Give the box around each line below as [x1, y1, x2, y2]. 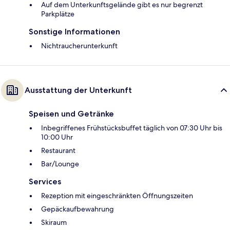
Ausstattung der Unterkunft [25, 85, 132, 95]
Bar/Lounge [41, 159, 79, 168]
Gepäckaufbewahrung [41, 204, 114, 214]
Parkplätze [41, 9, 74, 18]
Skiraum [41, 217, 67, 227]
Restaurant [41, 145, 75, 155]
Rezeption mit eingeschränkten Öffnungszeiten [41, 190, 193, 200]
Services [29, 176, 61, 186]
